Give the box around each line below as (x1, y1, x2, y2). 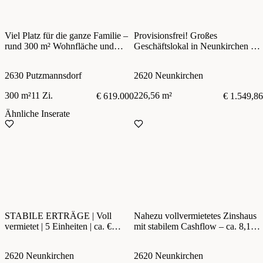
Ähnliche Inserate (5, 109, 70, 119)
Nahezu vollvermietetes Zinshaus (134, 211, 257, 221)
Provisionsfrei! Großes (134, 31, 217, 41)
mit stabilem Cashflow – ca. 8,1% (134, 221, 258, 232)
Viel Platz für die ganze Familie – (5, 31, 128, 41)
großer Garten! (5, 52, 59, 62)
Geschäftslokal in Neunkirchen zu (134, 41, 259, 52)
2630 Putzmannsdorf (5, 70, 82, 81)
